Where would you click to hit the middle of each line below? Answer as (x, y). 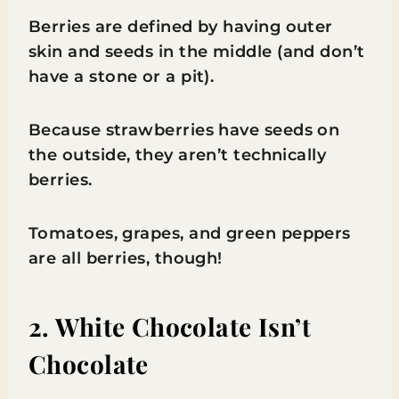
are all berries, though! (126, 258)
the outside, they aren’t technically (178, 155)
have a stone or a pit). (122, 76)
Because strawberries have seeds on (184, 130)
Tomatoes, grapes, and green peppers (190, 233)
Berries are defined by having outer (181, 26)
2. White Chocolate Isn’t (170, 326)
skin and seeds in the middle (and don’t (197, 51)
